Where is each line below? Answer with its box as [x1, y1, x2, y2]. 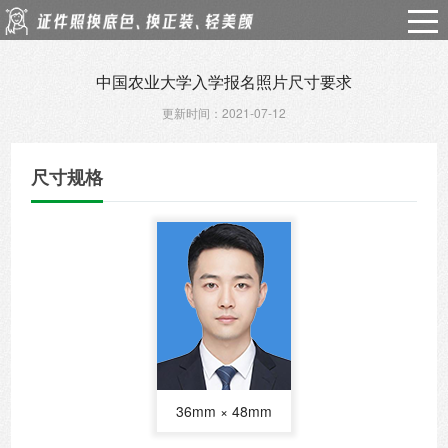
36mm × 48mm [176, 401, 272, 421]
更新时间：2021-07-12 [162, 104, 286, 121]
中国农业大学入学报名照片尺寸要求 [96, 70, 352, 93]
